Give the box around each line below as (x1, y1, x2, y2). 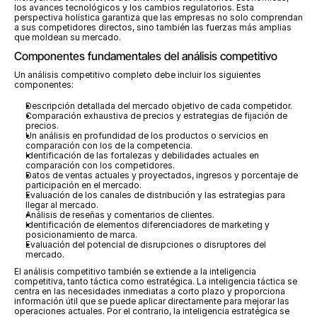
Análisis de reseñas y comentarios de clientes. (25, 209, 214, 220)
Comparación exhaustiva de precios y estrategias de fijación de (25, 110, 287, 121)
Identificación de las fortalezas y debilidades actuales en (25, 150, 259, 161)
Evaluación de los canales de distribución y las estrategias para (25, 190, 285, 200)
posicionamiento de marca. (25, 229, 137, 240)
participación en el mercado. (25, 180, 142, 190)
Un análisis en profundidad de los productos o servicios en (25, 130, 268, 141)
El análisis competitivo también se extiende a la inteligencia (14, 266, 256, 277)
